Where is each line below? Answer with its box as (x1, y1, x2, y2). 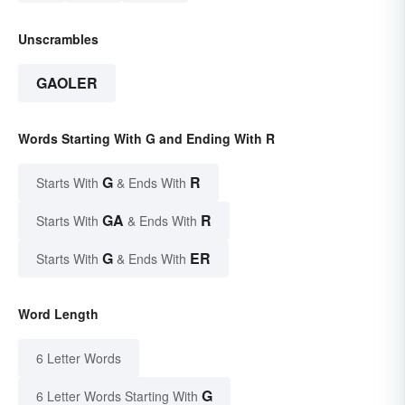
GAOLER (36, 71, 98, 93)
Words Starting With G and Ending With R (18, 128, 275, 147)
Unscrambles (18, 29, 99, 48)
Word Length (18, 304, 99, 323)
